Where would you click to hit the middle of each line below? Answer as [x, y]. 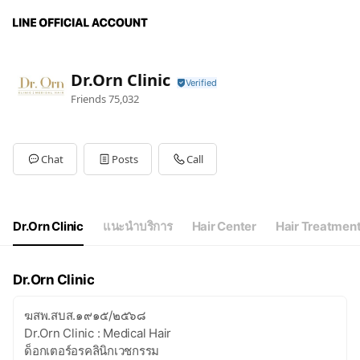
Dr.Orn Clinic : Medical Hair [98, 333]
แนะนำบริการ [137, 226]
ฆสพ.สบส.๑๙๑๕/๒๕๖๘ [85, 315]
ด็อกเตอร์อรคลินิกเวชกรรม [92, 351]
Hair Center [224, 226]
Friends [88, 98]
